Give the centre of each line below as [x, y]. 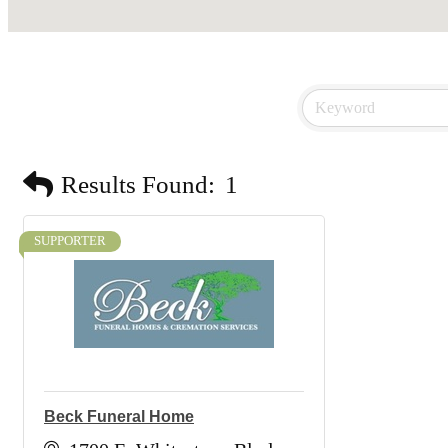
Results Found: [138, 184]
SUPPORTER [70, 241]
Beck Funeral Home [119, 416]
